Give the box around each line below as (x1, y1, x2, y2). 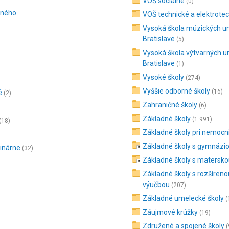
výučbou (143, 180, 170, 189)
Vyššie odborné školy (143, 87, 211, 95)
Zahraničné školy (143, 101, 198, 109)
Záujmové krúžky (143, 208, 198, 216)
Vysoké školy (143, 73, 185, 81)
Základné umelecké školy (143, 194, 224, 202)
